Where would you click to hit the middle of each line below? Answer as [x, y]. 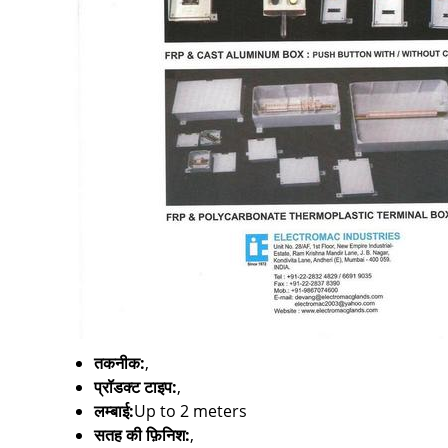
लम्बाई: [114, 411]
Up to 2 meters [190, 411]
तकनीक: [119, 363]
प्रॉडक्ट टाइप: [135, 387]
